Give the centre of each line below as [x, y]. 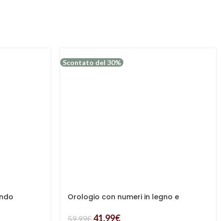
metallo [82, 206]
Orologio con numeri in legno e [123, 197]
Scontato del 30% [92, 62]
